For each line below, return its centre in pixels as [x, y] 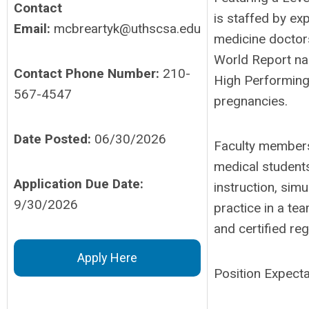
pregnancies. [251, 101]
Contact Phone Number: [88, 73]
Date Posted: [52, 139]
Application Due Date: [79, 184]
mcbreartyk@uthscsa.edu [127, 29]
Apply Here [107, 258]
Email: [34, 29]
